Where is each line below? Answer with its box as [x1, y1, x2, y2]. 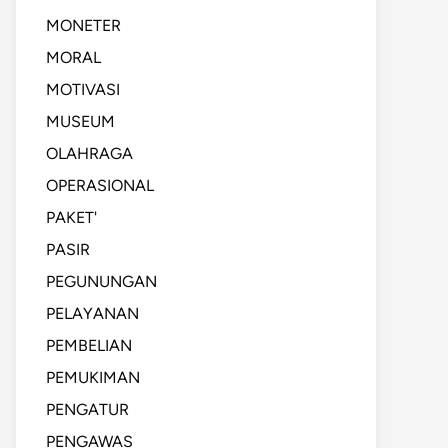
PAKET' [46, 208, 97, 227]
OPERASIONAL [46, 176, 154, 195]
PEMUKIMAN [46, 368, 140, 387]
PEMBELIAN [46, 336, 132, 355]
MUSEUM [46, 112, 115, 131]
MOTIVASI [46, 80, 120, 99]
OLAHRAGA [46, 144, 133, 163]
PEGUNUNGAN [46, 272, 157, 291]
